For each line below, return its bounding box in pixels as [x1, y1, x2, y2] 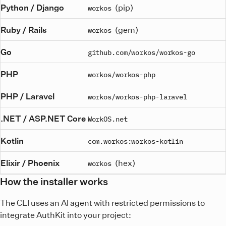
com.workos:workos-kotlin [87, 136, 184, 146]
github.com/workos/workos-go [87, 47, 195, 57]
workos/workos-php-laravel [87, 91, 188, 101]
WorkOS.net [87, 114, 128, 124]
